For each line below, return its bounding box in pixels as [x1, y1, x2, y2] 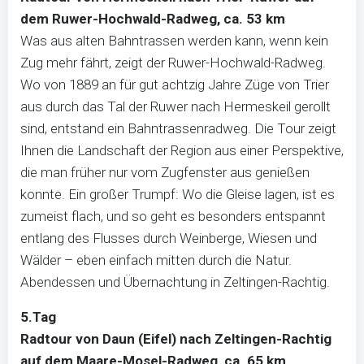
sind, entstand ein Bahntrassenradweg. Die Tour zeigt [20, 120, 336, 136]
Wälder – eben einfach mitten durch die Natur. [20, 252, 331, 268]
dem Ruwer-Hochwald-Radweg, [20, 11, 220, 27]
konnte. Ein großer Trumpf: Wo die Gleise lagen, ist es [20, 186, 335, 202]
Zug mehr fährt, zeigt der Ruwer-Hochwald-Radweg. [20, 54, 326, 71]
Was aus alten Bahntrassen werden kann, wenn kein [20, 32, 328, 49]
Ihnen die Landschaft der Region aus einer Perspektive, [20, 142, 344, 158]
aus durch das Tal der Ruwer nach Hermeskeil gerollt [20, 98, 331, 115]
